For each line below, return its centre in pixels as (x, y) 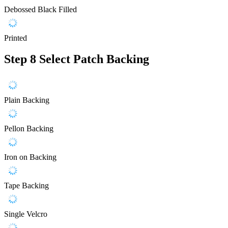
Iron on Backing (30, 157)
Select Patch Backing (94, 59)
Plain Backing (27, 100)
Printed (16, 38)
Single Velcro (26, 214)
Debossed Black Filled (40, 9)
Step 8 (20, 59)
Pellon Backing (29, 129)
